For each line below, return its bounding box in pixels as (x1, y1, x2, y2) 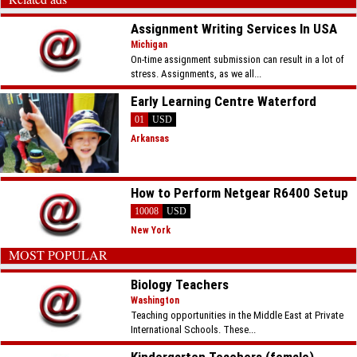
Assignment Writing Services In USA (131, 21, 338, 37)
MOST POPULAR (9, 245, 108, 263)
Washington (131, 294, 180, 306)
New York (131, 225, 171, 236)
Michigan (131, 39, 168, 50)
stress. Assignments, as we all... (131, 68, 262, 80)
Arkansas (131, 133, 170, 144)
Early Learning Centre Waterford (131, 93, 317, 109)
